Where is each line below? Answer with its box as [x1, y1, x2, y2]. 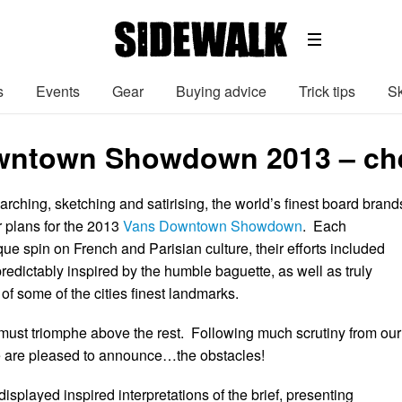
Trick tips [299, 80, 355, 101]
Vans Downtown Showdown [123, 214, 302, 236]
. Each [302, 214, 346, 236]
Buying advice [176, 80, 267, 101]
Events [36, 80, 80, 101]
